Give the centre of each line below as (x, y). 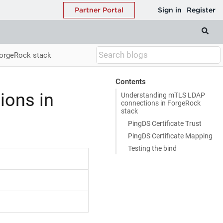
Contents (130, 81)
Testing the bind (152, 148)
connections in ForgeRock (161, 103)
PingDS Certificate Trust (165, 123)
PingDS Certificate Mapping (170, 136)
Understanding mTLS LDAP (163, 95)
